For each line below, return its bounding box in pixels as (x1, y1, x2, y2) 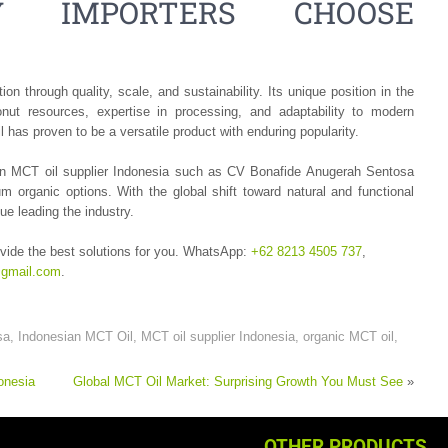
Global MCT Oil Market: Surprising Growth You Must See (73, 373, 403, 389)
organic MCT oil (303, 328, 394, 344)
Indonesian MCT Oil (18, 328, 133, 344)
